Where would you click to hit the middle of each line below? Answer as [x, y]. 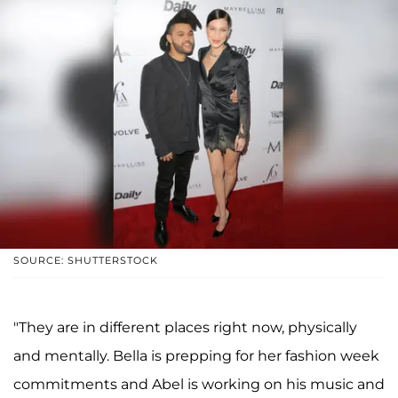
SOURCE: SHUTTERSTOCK [86, 261]
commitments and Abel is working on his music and [199, 385]
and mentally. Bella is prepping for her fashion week [196, 356]
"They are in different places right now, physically [185, 328]
